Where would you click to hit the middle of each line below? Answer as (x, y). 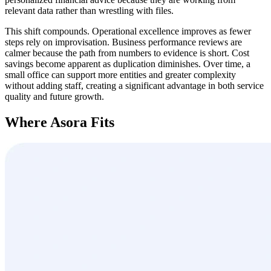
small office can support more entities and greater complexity (120, 75)
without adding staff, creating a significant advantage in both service (134, 86)
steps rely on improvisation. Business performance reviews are (123, 42)
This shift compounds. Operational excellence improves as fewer (128, 31)
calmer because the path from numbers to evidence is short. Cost (127, 53)
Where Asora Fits (60, 122)
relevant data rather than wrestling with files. (89, 11)
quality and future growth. (54, 96)
